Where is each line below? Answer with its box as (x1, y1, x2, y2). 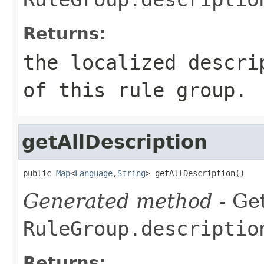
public (23, 168, 56, 178)
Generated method (23, 189, 213, 213)
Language (75, 168, 113, 178)
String (117, 168, 146, 178)
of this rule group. (23, 78, 247, 102)
